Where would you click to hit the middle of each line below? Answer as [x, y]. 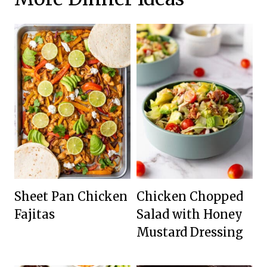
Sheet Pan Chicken [71, 197]
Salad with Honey [190, 215]
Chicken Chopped [190, 197]
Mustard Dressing [190, 232]
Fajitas [35, 215]
